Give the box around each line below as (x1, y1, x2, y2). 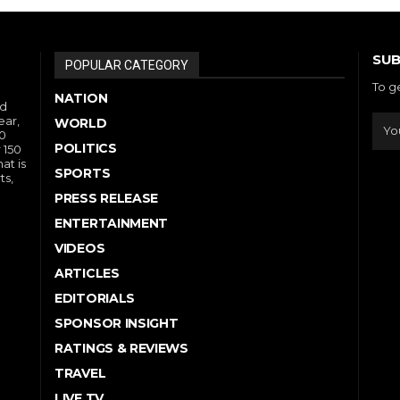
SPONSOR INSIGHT (54, 314, 179, 331)
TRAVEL (54, 364, 106, 381)
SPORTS (54, 164, 111, 181)
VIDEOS (54, 239, 105, 256)
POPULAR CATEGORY (65, 57, 188, 72)
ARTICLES (54, 264, 120, 281)
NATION (54, 89, 108, 106)
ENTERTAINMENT (54, 214, 169, 231)
